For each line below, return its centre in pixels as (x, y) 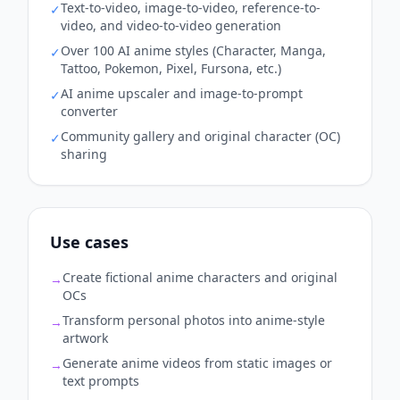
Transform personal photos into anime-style (194, 320)
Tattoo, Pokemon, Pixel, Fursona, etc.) (171, 68)
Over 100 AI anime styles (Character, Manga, (193, 50)
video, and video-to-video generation (171, 25)
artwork (85, 337)
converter (89, 111)
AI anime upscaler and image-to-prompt (182, 93)
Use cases (89, 242)
